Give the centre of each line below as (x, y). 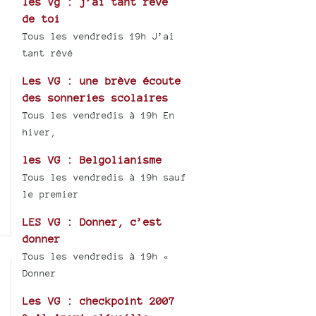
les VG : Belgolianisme (93, 160)
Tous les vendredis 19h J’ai (99, 37)
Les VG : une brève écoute (102, 81)
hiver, (40, 133)
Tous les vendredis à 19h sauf (105, 178)
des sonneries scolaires (96, 98)
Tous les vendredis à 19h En (99, 116)
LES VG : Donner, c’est (93, 222)
